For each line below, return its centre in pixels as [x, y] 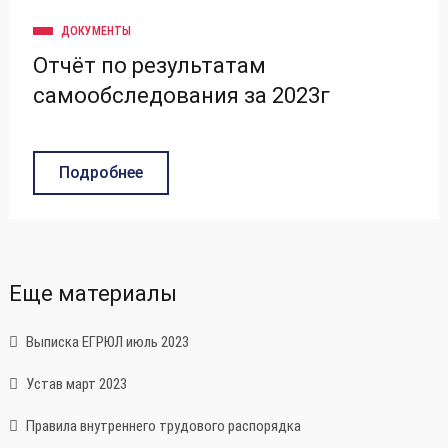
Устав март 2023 [75, 383]
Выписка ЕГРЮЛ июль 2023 [106, 341]
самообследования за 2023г [181, 95]
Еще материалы [93, 293]
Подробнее [101, 172]
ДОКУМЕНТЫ [96, 30]
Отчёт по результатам [149, 65]
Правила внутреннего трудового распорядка [162, 425]
